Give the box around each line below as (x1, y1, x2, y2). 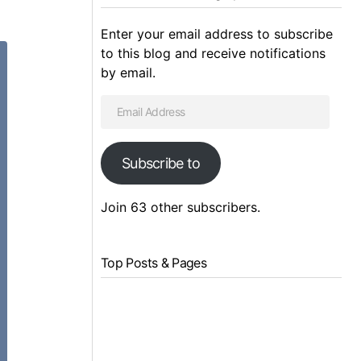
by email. (101, 64, 156, 81)
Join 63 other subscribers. (101, 198, 260, 215)
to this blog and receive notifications (101, 44, 326, 61)
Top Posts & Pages (101, 254, 207, 271)
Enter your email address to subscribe (101, 25, 333, 42)
